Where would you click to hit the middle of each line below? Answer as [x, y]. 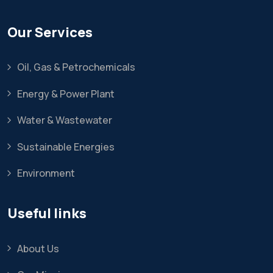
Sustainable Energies [66, 147]
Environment [46, 173]
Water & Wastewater [65, 120]
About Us [38, 248]
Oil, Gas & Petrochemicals [76, 67]
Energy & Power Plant [66, 94]
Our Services [50, 32]
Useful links [47, 214]
